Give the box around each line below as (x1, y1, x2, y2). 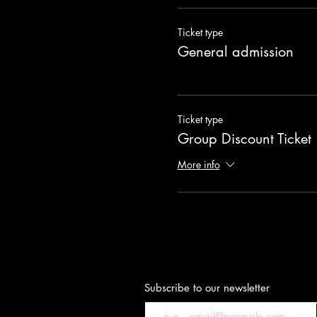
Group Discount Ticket (177, 129, 311, 149)
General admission (177, 42, 294, 62)
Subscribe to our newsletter (144, 281, 273, 295)
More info (177, 158, 220, 172)
